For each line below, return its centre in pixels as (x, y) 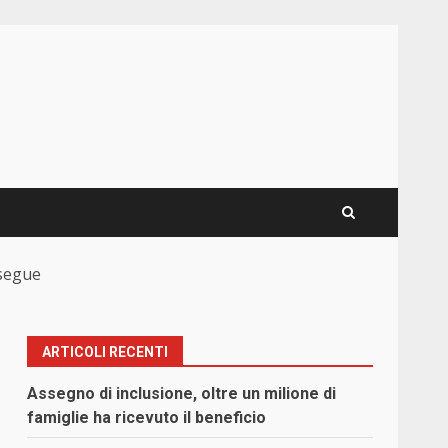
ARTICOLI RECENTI (105, 352)
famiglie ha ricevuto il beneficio (147, 418)
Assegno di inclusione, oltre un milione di (182, 394)
